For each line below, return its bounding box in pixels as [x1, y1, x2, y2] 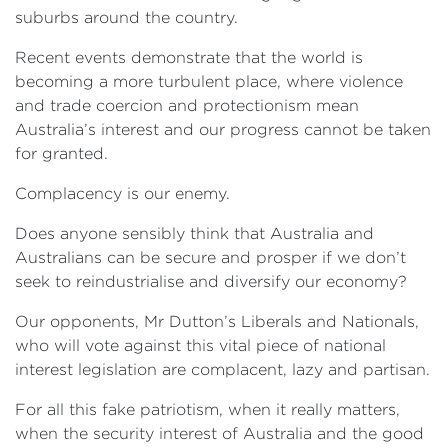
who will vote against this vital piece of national [15, 337, 386, 354]
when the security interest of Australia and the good [15, 425, 424, 442]
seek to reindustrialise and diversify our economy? [15, 273, 407, 290]
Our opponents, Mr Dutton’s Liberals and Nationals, [15, 313, 419, 330]
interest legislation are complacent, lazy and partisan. [15, 361, 430, 378]
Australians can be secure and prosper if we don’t [15, 249, 406, 266]
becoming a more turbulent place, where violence [15, 73, 403, 90]
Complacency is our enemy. [15, 185, 230, 202]
